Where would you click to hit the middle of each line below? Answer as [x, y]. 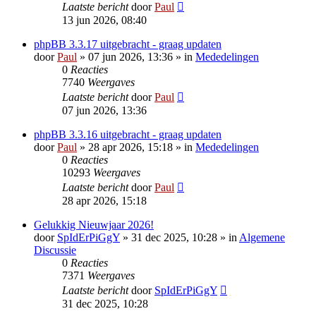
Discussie [55, 250]
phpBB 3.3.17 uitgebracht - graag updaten [128, 44]
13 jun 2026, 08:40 [104, 20]
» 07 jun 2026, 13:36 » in [136, 57]
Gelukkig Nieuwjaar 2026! [94, 225]
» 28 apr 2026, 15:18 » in [136, 147]
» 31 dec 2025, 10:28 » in [180, 238]
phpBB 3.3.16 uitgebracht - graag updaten [128, 135]
